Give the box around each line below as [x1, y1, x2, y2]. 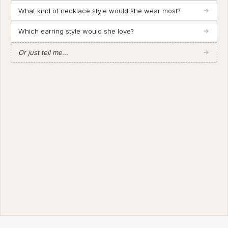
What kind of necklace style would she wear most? [18, 7, 181, 15]
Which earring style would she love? [18, 27, 134, 35]
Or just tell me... [18, 48, 68, 56]
